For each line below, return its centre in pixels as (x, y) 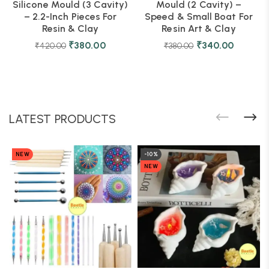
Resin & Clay (70, 29)
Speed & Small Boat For (199, 17)
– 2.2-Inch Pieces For (70, 17)
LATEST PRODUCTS (63, 119)
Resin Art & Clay (199, 29)
